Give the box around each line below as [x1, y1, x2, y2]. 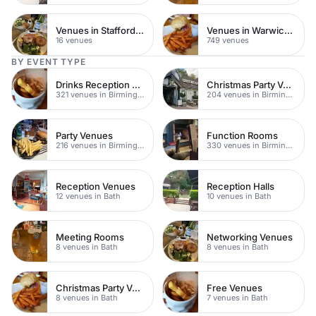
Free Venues [207, 281, 262, 293]
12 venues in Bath [56, 190, 121, 201]
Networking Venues [207, 231, 293, 243]
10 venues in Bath [207, 190, 272, 201]
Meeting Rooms [56, 231, 124, 243]
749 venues [207, 35, 249, 45]
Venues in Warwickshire [284, 24, 293, 36]
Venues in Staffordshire [135, 24, 144, 36]
